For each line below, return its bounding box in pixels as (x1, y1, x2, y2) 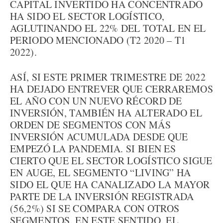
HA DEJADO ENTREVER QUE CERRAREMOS (10, 82, 213, 96)
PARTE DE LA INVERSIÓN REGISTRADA (10, 190, 194, 203)
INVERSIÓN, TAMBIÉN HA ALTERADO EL (10, 106, 202, 119)
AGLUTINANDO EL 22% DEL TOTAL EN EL (10, 21, 206, 35)
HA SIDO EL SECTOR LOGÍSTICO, (10, 9, 165, 23)
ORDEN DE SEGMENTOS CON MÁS (10, 118, 171, 131)
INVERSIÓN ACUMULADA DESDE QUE (10, 130, 188, 143)
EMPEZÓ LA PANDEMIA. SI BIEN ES (10, 142, 176, 155)
